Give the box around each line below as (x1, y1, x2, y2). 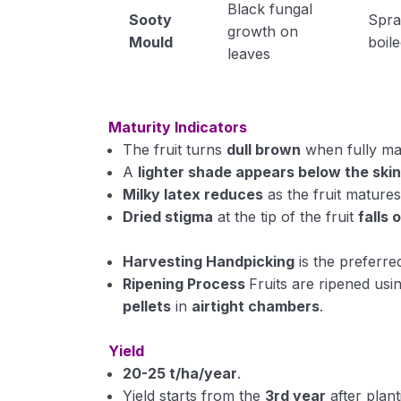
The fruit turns (123, 141, 227, 158)
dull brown (226, 141, 302, 158)
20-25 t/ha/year (123, 364, 238, 382)
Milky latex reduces (123, 185, 264, 203)
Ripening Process (123, 275, 250, 293)
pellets (123, 297, 172, 315)
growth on (226, 22, 298, 40)
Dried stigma (123, 208, 214, 226)
